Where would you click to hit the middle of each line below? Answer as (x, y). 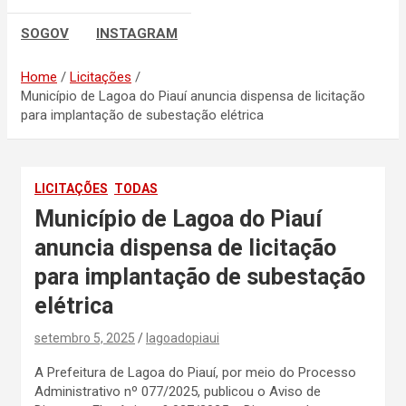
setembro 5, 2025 (85, 338)
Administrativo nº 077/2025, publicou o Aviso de (178, 391)
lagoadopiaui (183, 338)
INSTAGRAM (137, 33)
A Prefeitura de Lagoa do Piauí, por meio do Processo (195, 372)
